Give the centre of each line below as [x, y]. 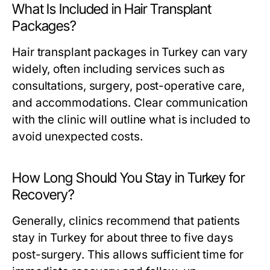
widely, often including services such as [119, 69]
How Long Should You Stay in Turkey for [128, 178]
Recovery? [43, 195]
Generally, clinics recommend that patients [126, 221]
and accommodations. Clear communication [130, 103]
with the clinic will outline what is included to [131, 120]
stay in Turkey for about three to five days [123, 238]
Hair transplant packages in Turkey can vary [130, 52]
